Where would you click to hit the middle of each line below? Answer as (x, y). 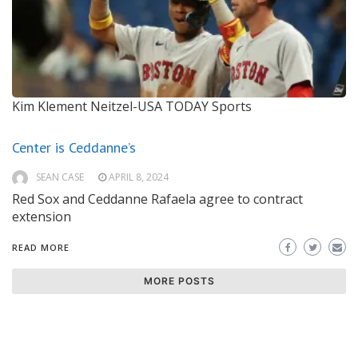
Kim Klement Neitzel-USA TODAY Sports (132, 107)
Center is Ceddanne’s (74, 148)
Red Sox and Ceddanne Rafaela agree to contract (157, 199)
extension (42, 217)
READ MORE (41, 248)
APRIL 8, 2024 (139, 177)
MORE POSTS (179, 281)
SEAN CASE (60, 177)
